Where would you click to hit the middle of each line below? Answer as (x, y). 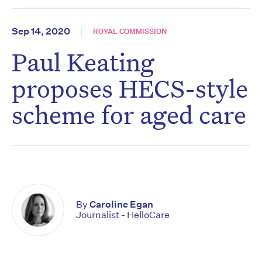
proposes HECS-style (130, 88)
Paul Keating (83, 62)
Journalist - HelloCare (123, 215)
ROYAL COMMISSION (130, 32)
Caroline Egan (121, 205)
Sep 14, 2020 (41, 32)
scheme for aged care (129, 115)
